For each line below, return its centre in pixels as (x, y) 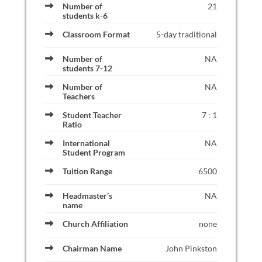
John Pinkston (192, 248)
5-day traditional (187, 34)
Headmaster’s (87, 196)
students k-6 (85, 15)
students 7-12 (87, 68)
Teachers (78, 96)
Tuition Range (87, 171)
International (86, 143)
